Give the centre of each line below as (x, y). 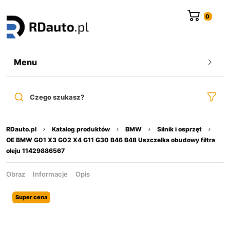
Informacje (50, 174)
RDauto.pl (21, 129)
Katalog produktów (81, 129)
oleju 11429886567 (35, 150)
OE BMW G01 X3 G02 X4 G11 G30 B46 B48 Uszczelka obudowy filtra (111, 140)
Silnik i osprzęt (179, 129)
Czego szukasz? (57, 97)
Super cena (31, 197)
